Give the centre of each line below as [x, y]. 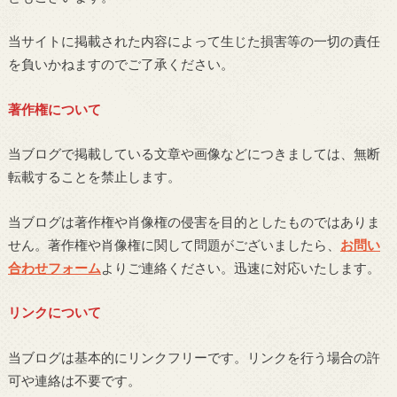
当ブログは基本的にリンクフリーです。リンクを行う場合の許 [194, 357]
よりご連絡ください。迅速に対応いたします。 [240, 267]
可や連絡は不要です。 [74, 380]
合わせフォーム [54, 267]
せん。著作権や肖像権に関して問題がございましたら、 [174, 244]
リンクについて [54, 312]
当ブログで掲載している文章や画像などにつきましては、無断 [194, 154]
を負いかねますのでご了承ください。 [121, 64]
